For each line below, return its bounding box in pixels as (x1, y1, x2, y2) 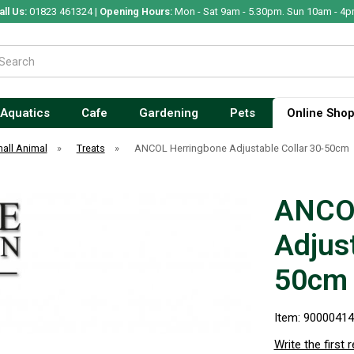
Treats (76, 142, 105, 154)
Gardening (138, 106, 198, 120)
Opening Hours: (99, 6, 172, 17)
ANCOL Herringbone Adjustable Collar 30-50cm (134, 142, 349, 154)
